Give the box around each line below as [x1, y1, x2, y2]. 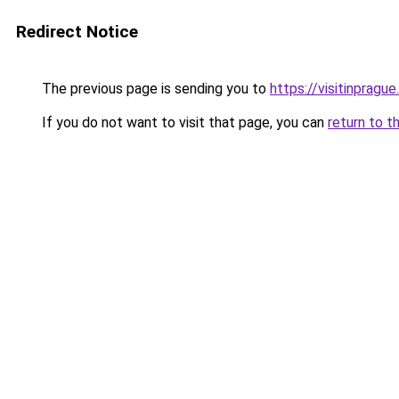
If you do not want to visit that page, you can [38, 114, 328, 131]
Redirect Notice [16, 21, 138, 42]
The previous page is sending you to [38, 80, 270, 97]
